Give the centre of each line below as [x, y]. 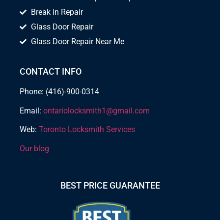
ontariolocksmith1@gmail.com [96, 110]
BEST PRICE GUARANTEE [110, 185]
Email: [31, 110]
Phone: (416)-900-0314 [59, 92]
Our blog [34, 148]
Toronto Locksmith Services [87, 130]
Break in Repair [57, 12]
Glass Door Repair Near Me [77, 42]
